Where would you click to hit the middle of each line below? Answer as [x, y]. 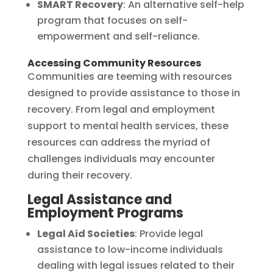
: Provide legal [168, 233]
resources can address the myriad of [119, 142]
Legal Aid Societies [86, 233]
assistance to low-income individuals [130, 249]
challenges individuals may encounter [121, 158]
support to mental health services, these [128, 126]
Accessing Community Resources [114, 63]
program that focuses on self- [112, 20]
